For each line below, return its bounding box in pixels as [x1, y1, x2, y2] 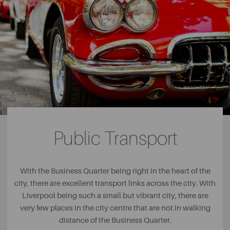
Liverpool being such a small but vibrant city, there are [22, 191, 208, 200]
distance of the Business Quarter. [59, 216, 171, 225]
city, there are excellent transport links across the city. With [14, 179, 216, 188]
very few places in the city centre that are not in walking [20, 204, 210, 213]
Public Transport [53, 128, 177, 149]
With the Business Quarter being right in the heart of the [20, 167, 210, 176]
